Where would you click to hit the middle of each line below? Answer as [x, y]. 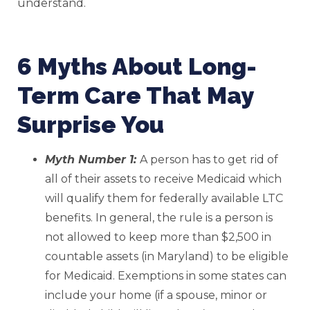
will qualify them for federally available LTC [164, 199]
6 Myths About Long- [137, 67]
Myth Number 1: [92, 160]
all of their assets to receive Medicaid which [163, 179]
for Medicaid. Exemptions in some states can [166, 276]
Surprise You [91, 125]
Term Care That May [135, 96]
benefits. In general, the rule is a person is [159, 218]
